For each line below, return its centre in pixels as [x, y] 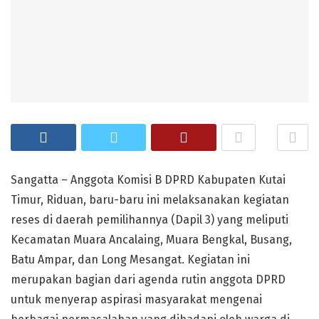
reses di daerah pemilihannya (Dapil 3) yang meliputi [150, 220]
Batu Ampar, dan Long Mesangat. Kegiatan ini [130, 260]
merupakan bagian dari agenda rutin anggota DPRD [148, 279]
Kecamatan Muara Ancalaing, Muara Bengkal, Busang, [151, 240]
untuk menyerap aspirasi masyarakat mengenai [136, 299]
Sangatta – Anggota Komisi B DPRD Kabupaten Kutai [148, 180]
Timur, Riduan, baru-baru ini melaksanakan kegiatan [150, 200]
